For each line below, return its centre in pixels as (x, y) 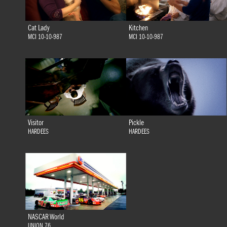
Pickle (136, 122)
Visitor (35, 122)
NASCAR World (46, 217)
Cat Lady (39, 28)
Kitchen (138, 28)
